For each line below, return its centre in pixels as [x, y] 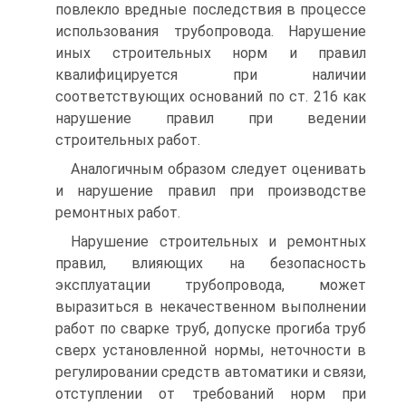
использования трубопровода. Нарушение [211, 31]
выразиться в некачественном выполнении [211, 307]
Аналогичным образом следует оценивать [218, 169]
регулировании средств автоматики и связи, [211, 372]
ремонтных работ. [118, 213]
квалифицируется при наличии [211, 75]
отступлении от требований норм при [211, 394]
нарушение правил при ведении [211, 118]
